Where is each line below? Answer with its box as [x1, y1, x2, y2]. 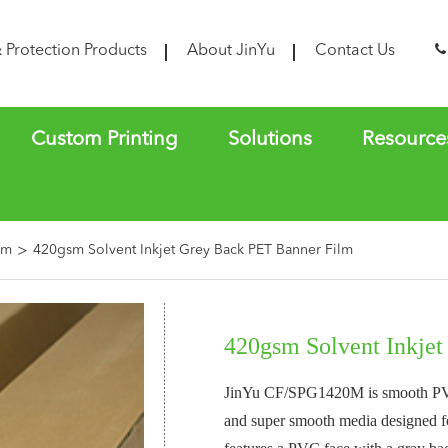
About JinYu [187, 43, 275, 59]
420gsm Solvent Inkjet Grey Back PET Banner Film [33, 243, 353, 257]
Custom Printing [31, 130, 178, 150]
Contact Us [315, 43, 395, 59]
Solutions [228, 130, 312, 150]
